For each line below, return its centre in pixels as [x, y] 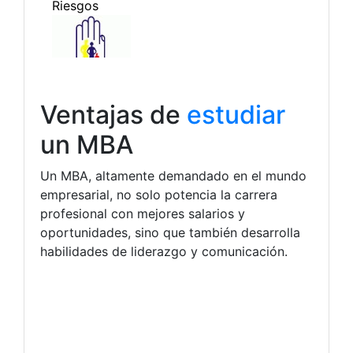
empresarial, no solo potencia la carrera [159, 194]
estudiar [236, 114]
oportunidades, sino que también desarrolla [170, 232]
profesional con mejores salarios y [143, 213]
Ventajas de [113, 114]
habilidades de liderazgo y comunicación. [164, 251]
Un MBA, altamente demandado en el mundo [173, 175]
